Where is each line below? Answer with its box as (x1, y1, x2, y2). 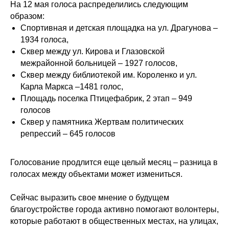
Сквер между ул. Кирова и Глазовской (20, 47, 165, 56)
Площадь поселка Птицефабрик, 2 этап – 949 (20, 94, 192, 103)
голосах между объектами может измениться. (10, 170, 182, 178)
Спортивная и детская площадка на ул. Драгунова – (20, 24, 218, 32)
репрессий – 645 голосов (20, 129, 116, 138)
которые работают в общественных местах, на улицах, (10, 217, 218, 225)
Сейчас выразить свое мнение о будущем (10, 193, 169, 202)
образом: (10, 12, 44, 20)
